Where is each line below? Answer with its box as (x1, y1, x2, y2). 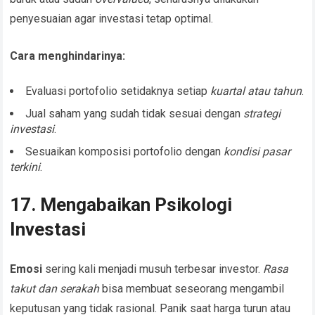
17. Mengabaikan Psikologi (10, 194, 233, 216)
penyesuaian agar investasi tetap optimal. (10, 12, 214, 26)
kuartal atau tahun (210, 84, 302, 98)
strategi (243, 107, 281, 121)
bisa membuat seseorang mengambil (99, 282, 285, 296)
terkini (10, 160, 41, 174)
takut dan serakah (10, 282, 100, 296)
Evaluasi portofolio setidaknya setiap (25, 84, 211, 98)
